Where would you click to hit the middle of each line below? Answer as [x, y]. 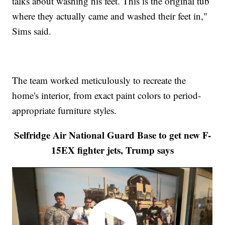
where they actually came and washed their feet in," [110, 16]
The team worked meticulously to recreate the [99, 80]
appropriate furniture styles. [65, 110]
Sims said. [32, 31]
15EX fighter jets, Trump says [113, 150]
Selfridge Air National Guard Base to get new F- [113, 135]
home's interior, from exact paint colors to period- [107, 95]
